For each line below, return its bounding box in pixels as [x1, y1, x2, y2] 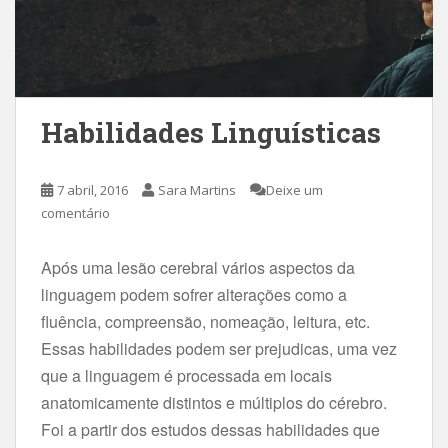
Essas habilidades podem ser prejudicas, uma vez [41, 337, 397, 360]
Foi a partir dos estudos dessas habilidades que [41, 418, 380, 441]
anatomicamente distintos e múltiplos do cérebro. [41, 391, 387, 414]
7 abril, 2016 [57, 181, 128, 199]
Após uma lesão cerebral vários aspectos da [41, 256, 355, 279]
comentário [41, 204, 110, 222]
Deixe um [266, 181, 323, 199]
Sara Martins [158, 181, 236, 199]
